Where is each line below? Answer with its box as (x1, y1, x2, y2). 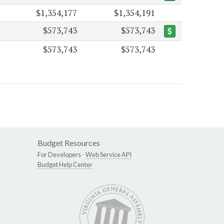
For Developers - (37, 150, 85, 159)
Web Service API (85, 150, 131, 159)
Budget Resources (37, 138, 100, 148)
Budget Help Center (37, 160, 92, 169)
